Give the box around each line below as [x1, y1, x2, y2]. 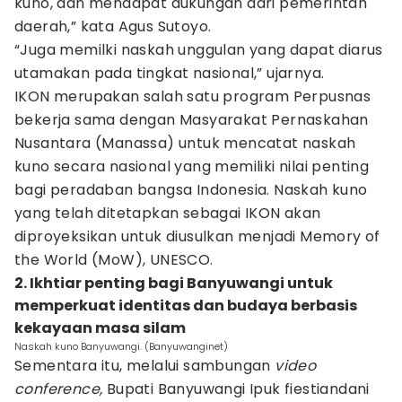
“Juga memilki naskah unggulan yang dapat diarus [14, 39, 383, 60]
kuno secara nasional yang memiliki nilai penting [14, 156, 370, 177]
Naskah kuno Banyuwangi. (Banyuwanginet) [14, 339, 228, 354]
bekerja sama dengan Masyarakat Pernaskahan [14, 109, 369, 130]
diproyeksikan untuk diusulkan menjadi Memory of [14, 226, 380, 247]
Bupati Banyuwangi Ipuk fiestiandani [102, 379, 370, 399]
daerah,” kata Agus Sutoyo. [14, 16, 212, 37]
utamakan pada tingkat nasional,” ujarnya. [14, 63, 325, 83]
